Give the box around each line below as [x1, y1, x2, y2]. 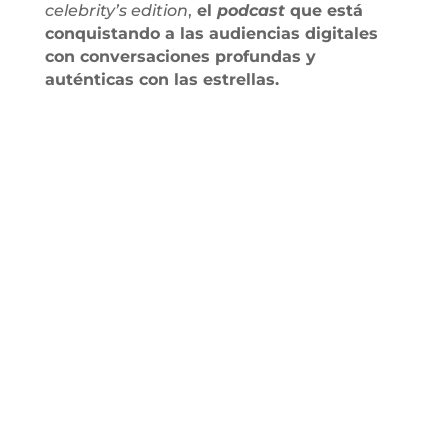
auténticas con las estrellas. [44, 69, 279, 89]
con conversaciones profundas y [44, 46, 316, 66]
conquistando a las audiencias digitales [44, 23, 378, 43]
